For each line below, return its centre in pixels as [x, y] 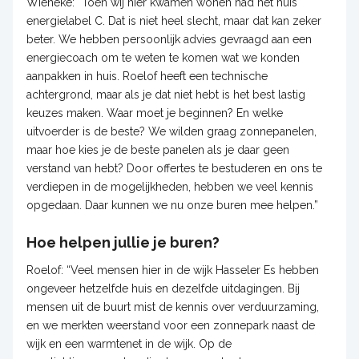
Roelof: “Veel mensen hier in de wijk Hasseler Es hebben [172, 270]
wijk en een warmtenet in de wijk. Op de [129, 343]
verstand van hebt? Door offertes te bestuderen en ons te [174, 168]
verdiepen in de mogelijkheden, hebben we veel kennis [169, 186]
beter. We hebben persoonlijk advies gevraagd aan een [169, 39]
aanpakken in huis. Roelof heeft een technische [147, 76]
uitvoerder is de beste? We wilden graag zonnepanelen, [171, 131]
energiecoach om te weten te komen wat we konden [163, 57]
